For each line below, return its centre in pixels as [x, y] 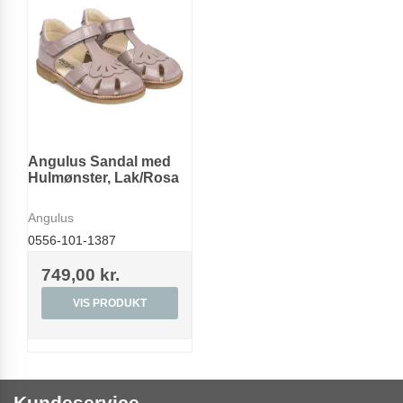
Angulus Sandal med [99, 161]
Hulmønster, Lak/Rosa [103, 177]
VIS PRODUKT [110, 304]
